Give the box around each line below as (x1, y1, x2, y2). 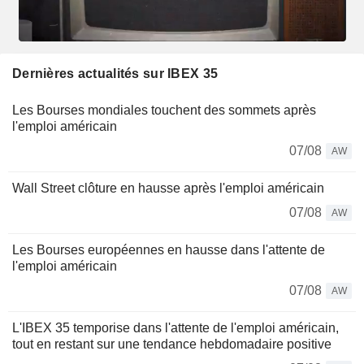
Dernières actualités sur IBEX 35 (12, 66, 219, 80)
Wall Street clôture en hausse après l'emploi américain (12, 180, 324, 195)
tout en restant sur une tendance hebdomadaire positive (12, 336, 331, 351)
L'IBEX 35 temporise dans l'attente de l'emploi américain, (12, 320, 339, 335)
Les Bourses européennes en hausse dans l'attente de (12, 242, 325, 257)
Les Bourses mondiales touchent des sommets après (12, 102, 316, 117)
